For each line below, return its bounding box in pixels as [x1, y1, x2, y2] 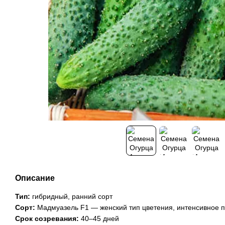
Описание [15, 174, 55, 182]
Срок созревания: [15, 214, 79, 222]
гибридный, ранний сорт [30, 192, 113, 200]
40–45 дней [79, 214, 119, 222]
